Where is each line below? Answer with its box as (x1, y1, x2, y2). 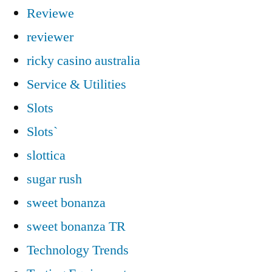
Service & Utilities (27, 75, 126, 93)
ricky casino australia (27, 52, 140, 69)
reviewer (27, 28, 73, 46)
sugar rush (27, 170, 82, 188)
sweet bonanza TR (27, 217, 126, 235)
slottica (27, 146, 66, 164)
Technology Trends (27, 241, 129, 259)
